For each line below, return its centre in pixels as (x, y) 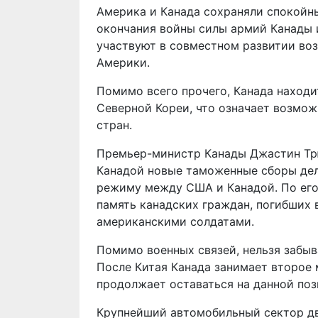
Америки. (123, 62)
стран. (114, 125)
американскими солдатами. (175, 221)
